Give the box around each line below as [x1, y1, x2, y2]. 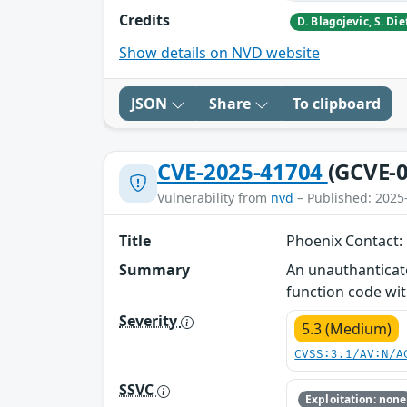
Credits [119, 9, 170, 30]
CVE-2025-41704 [157, 156, 328, 187]
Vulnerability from [157, 189, 271, 207]
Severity [119, 311, 181, 332]
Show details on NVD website [119, 43, 320, 64]
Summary [119, 260, 190, 281]
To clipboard [293, 94, 381, 114]
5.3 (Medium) [302, 319, 392, 340]
